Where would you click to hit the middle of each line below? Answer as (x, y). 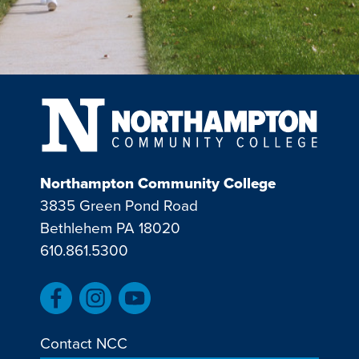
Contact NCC (84, 344)
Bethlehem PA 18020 (110, 228)
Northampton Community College (158, 184)
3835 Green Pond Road (119, 206)
